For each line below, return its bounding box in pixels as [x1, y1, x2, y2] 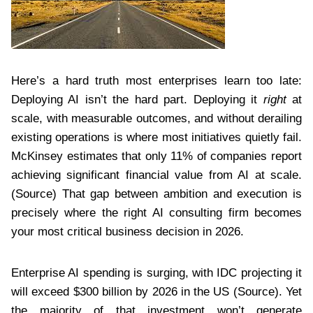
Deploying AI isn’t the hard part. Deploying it [11, 92, 263, 106]
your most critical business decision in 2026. [11, 224, 244, 238]
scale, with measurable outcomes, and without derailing [11, 111, 302, 125]
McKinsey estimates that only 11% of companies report [11, 149, 302, 163]
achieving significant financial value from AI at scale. [11, 168, 302, 182]
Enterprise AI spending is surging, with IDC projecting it [11, 265, 302, 279]
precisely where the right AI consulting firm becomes [11, 205, 302, 219]
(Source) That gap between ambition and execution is [11, 187, 302, 201]
